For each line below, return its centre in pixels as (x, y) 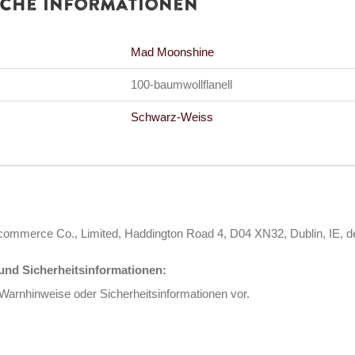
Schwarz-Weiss (172, 117)
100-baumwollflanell (181, 84)
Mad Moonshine (172, 52)
